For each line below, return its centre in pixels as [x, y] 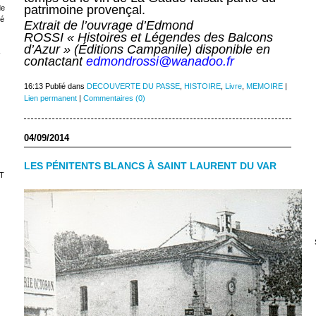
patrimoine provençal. [84, 10]
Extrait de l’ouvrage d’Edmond [108, 26]
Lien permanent [50, 98]
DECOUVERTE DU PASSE [133, 86]
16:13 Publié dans [55, 86]
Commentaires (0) [114, 98]
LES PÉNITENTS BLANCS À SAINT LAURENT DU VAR [150, 166]
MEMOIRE [264, 86]
